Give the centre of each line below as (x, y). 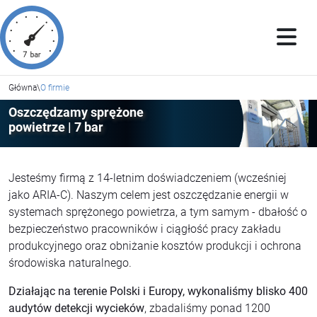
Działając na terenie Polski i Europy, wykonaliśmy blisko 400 (158, 291)
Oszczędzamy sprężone (76, 113)
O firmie (55, 88)
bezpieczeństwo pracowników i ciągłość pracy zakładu (145, 229)
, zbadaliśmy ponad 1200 (207, 308)
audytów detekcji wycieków (76, 308)
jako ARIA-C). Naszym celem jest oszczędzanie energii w (149, 195)
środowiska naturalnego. (70, 263)
